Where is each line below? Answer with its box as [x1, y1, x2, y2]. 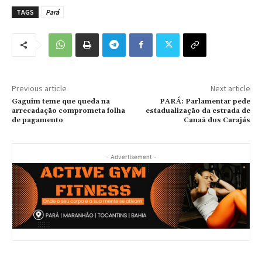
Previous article [12, 82, 67, 94]
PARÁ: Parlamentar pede [159, 96, 250, 106]
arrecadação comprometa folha [12, 106, 125, 115]
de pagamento [12, 115, 63, 125]
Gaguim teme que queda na [12, 96, 110, 106]
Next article [210, 82, 250, 94]
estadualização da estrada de [145, 106, 250, 115]
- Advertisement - [105, 153, 157, 160]
